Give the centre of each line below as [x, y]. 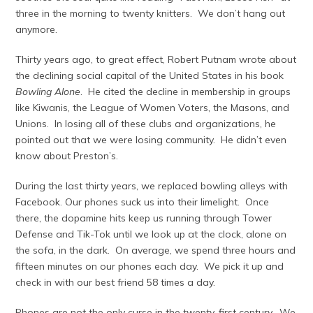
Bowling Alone [48, 91]
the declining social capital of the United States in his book [150, 75]
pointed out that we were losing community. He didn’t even [151, 139]
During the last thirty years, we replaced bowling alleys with [152, 185]
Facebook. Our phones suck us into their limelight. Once [143, 202]
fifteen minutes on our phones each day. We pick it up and [150, 266]
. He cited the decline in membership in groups [186, 91]
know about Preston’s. [68, 155]
